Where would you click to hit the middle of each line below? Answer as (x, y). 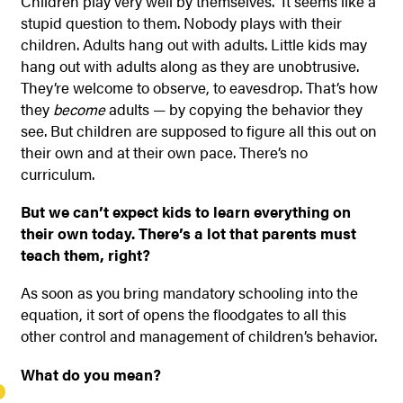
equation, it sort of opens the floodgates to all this (183, 314)
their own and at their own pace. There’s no (164, 152)
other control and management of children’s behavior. (198, 336)
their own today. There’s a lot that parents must (188, 233)
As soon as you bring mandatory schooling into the (189, 293)
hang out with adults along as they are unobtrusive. (189, 65)
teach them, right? (85, 254)
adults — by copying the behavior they (233, 108)
